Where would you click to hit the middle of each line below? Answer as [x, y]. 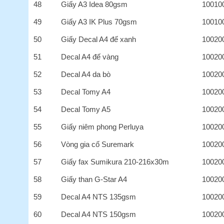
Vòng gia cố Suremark [98, 144]
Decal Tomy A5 [86, 109]
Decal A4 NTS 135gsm [99, 196]
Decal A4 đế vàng [90, 56]
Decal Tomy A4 [86, 91]
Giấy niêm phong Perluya [102, 126]
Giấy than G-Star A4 [94, 179]
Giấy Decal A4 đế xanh [99, 39]
